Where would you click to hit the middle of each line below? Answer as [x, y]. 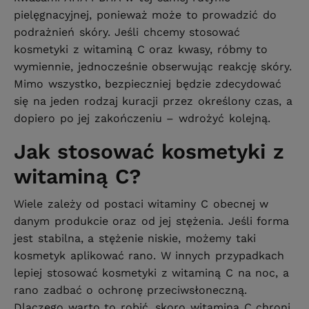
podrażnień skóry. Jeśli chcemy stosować [127, 32]
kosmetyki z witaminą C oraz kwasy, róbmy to [141, 50]
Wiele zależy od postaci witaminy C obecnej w [141, 204]
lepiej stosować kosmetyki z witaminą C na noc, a [151, 273]
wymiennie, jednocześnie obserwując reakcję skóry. [153, 67]
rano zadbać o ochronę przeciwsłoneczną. [131, 290]
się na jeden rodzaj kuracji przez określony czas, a [153, 101]
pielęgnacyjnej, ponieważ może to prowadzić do [146, 15]
